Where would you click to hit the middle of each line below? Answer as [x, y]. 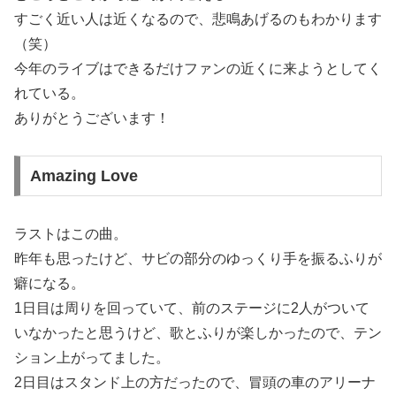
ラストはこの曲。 [71, 234]
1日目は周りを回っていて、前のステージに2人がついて [192, 308]
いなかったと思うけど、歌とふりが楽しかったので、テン [198, 333]
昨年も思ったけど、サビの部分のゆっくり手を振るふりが [198, 259]
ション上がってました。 [92, 358]
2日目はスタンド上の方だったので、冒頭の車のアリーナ [195, 383]
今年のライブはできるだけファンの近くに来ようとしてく [198, 68]
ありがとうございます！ [92, 118]
